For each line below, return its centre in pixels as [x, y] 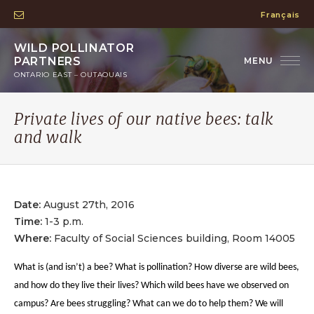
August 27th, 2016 [88, 205]
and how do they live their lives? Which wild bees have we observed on [151, 286]
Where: [33, 238]
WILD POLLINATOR [74, 48]
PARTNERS [48, 61]
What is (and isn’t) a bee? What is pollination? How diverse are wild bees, [157, 267]
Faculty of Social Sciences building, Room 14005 [173, 238]
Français [280, 15]
